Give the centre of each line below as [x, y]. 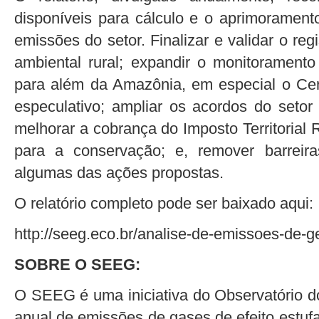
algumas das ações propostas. [119, 172]
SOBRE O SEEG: [77, 264]
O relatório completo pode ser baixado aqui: [164, 203]
